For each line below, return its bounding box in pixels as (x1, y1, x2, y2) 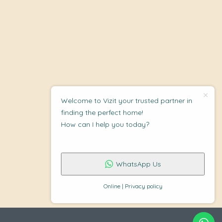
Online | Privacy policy (103, 182, 163, 190)
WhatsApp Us (115, 159, 161, 168)
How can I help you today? (61, 119, 149, 129)
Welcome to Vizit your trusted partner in (61, 96, 192, 105)
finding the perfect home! (61, 108, 143, 117)
